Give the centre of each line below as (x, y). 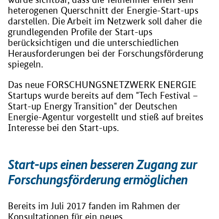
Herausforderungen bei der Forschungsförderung (106, 53)
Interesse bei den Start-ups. (63, 128)
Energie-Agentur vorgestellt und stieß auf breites (106, 117)
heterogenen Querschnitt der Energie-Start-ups (103, 10)
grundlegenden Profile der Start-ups (80, 32)
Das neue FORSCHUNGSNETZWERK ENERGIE (102, 85)
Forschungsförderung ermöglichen (98, 179)
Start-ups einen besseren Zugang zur (102, 164)
